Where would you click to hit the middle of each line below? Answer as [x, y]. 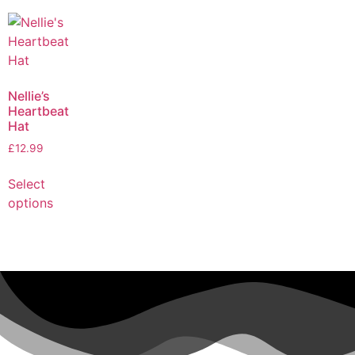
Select [27, 184]
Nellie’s [29, 96]
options [31, 203]
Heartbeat [38, 111]
